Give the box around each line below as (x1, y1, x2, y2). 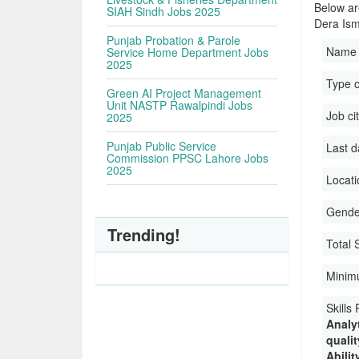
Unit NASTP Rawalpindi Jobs (107, 97, 253, 113)
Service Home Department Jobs (107, 44, 269, 60)
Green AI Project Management (107, 85, 262, 101)
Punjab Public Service (107, 138, 217, 154)
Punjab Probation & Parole (107, 32, 241, 48)
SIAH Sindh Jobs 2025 (107, 3, 221, 19)
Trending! (107, 223, 181, 246)
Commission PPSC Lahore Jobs (107, 150, 269, 166)
